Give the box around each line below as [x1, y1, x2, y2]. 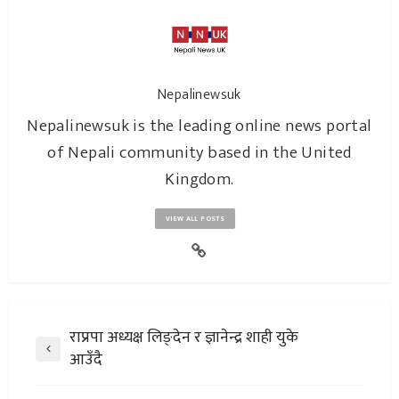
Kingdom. [165, 166, 234, 194]
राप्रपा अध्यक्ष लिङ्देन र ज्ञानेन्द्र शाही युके [69, 324, 298, 352]
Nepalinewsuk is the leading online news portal [27, 112, 372, 141]
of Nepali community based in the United [47, 139, 352, 167]
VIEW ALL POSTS [165, 213, 225, 225]
